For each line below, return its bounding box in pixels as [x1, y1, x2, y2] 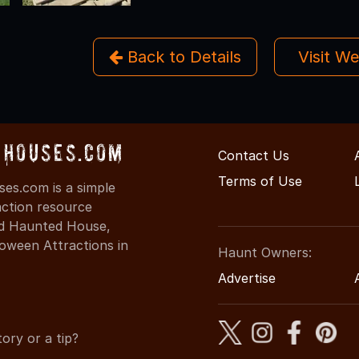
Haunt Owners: [218, 244, 312, 260]
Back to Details [122, 46, 241, 67]
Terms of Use [218, 172, 302, 189]
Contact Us [218, 147, 289, 163]
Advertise [218, 269, 276, 286]
